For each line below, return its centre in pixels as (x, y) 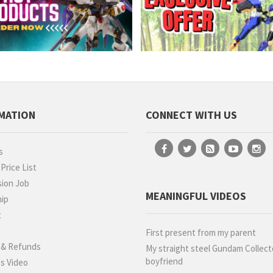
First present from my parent (201, 233)
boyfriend (164, 261)
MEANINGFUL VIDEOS (196, 196)
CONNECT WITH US (191, 115)
